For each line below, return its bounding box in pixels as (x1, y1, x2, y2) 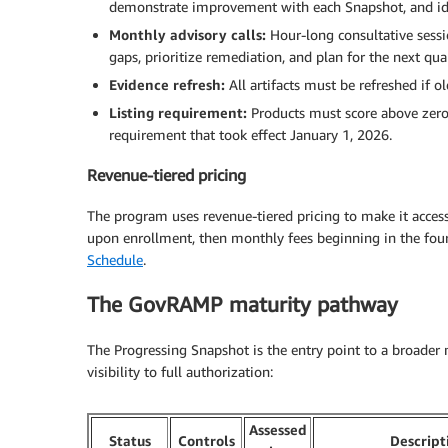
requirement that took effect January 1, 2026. (109, 126, 392, 144)
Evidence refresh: (109, 76, 225, 94)
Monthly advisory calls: (109, 26, 266, 44)
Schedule (87, 250, 143, 268)
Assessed (248, 420, 307, 438)
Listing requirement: (109, 104, 247, 122)
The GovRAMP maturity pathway (87, 292, 398, 318)
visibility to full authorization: (87, 362, 273, 380)
